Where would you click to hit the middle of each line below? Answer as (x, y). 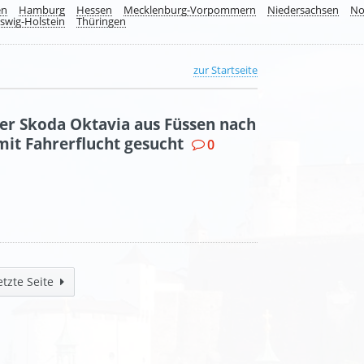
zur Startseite (225, 70)
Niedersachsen (303, 10)
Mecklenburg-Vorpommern (190, 10)
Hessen (94, 10)
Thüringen (101, 21)
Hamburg (42, 10)
